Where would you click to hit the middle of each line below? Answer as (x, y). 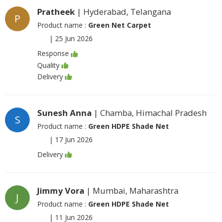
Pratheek (56, 12)
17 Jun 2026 (74, 139)
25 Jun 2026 (74, 39)
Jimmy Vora (61, 191)
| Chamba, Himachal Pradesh (149, 113)
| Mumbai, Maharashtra (131, 191)
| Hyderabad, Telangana (123, 12)
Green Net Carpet (120, 25)
